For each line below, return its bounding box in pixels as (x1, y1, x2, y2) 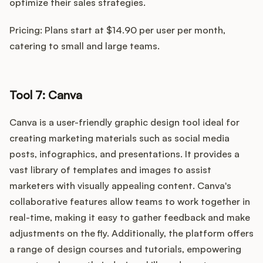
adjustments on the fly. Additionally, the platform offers (9, 227, 254, 240)
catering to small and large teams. (9, 40, 160, 52)
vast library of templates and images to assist (9, 164, 211, 176)
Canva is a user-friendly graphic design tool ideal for (9, 116, 240, 129)
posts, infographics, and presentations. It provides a (9, 148, 240, 160)
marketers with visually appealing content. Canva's (9, 180, 231, 192)
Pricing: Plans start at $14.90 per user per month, (9, 24, 225, 36)
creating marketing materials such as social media (9, 132, 230, 144)
